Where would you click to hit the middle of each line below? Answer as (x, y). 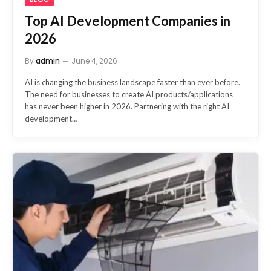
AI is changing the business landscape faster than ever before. (132, 66)
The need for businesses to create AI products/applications (129, 78)
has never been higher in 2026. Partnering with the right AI (127, 90)
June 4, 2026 (94, 44)
